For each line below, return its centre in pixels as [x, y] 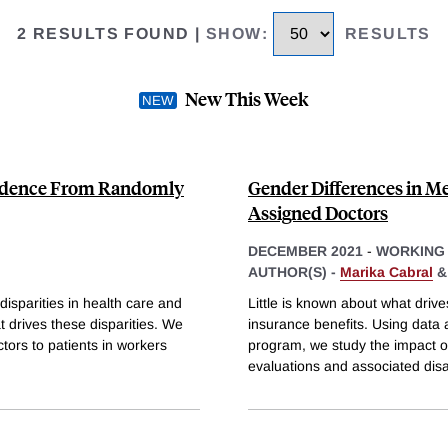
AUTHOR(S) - [294, 271]
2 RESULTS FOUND [103, 34]
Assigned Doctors [318, 212]
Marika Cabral [386, 271]
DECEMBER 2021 [305, 250]
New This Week [247, 98]
